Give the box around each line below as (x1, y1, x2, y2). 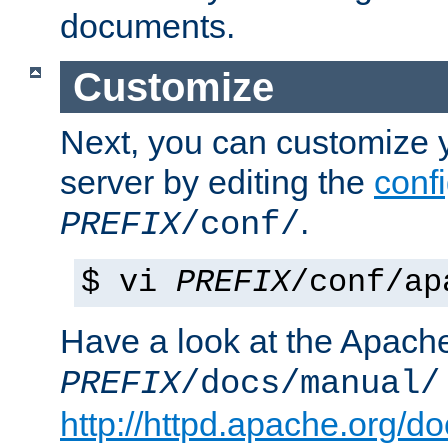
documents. (60, 7, 235, 45)
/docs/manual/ (180, 365, 440, 404)
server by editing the (60, 163, 374, 202)
